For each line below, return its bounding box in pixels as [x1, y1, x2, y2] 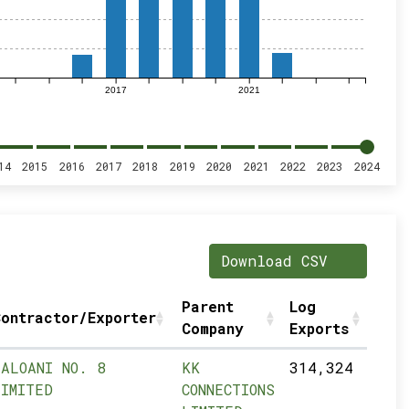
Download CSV [220, 251, 337, 270]
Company [181, 319, 244, 338]
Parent [181, 297, 234, 316]
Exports [288, 319, 349, 338]
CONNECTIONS [181, 380, 275, 399]
